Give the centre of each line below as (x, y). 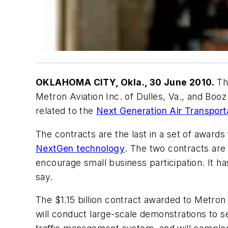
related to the (66, 111)
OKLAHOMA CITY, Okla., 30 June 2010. (125, 82)
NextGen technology (80, 148)
